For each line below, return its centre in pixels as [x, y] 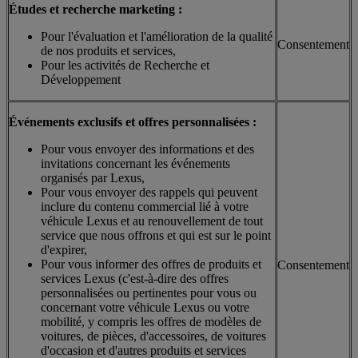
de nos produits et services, [108, 50]
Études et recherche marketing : [95, 9]
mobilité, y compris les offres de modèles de [151, 321]
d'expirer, [64, 249]
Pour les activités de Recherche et [125, 65]
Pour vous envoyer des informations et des [147, 149]
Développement [81, 79]
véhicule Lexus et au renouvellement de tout [152, 221]
